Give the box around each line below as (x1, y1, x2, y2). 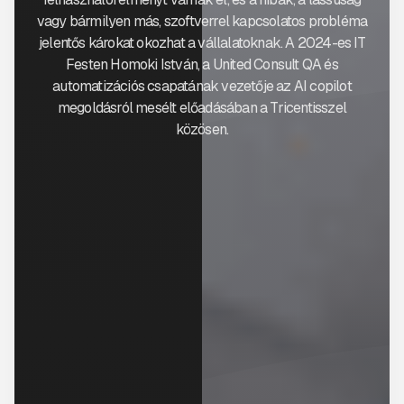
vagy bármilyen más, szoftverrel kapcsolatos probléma (36, 12, 368, 31)
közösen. (175, 120, 229, 139)
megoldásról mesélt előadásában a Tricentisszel (57, 98, 347, 117)
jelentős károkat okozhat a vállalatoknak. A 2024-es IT (39, 33, 365, 52)
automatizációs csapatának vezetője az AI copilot (52, 77, 352, 96)
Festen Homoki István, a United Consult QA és (66, 55, 338, 74)
